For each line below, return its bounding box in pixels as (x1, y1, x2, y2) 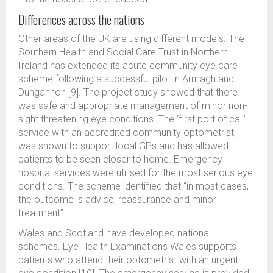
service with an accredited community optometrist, (18, 127, 236, 138)
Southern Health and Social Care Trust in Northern (18, 46, 228, 58)
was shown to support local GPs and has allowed (18, 140, 229, 152)
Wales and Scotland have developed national (18, 227, 211, 239)
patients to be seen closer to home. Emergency (18, 154, 222, 165)
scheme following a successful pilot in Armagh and (18, 73, 234, 85)
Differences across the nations (18, 10, 144, 29)
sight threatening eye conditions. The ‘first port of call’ (18, 113, 246, 125)
